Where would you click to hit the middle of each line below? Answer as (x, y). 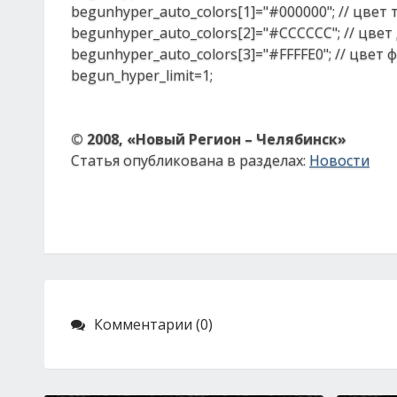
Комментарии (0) (153, 324)
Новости (339, 160)
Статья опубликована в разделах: (190, 160)
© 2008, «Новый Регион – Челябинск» (209, 139)
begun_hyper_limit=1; (142, 75)
